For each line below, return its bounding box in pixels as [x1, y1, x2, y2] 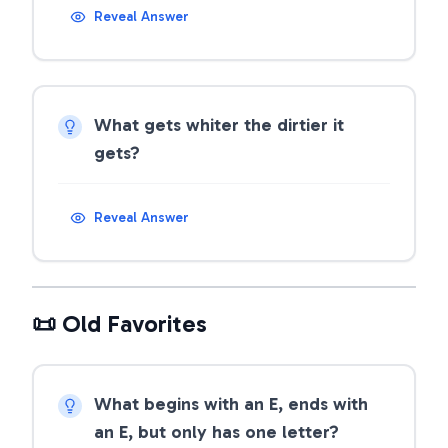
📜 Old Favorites [32, 309, 207, 338]
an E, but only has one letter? [94, 421, 339, 443]
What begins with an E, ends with [94, 393, 368, 415]
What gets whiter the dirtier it [94, 114, 344, 136]
